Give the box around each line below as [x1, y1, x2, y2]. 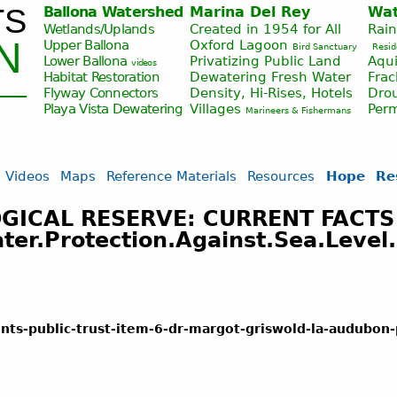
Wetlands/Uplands [43, 21, 154, 36]
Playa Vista [43, 101, 109, 116]
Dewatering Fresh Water [189, 69, 351, 84]
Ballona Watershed [43, 4, 183, 20]
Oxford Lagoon [189, 37, 288, 52]
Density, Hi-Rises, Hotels [189, 85, 353, 100]
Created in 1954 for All [189, 21, 341, 36]
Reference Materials [106, 168, 237, 184]
